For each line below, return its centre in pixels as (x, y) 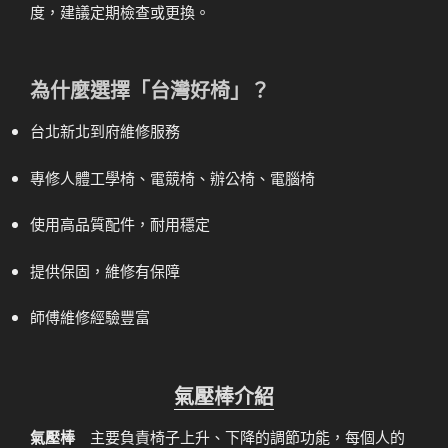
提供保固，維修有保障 (105, 270)
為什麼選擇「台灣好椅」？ (150, 90)
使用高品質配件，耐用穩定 (120, 224)
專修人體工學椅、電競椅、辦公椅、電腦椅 (172, 177)
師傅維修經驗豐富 (90, 317)
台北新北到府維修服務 (105, 131)
